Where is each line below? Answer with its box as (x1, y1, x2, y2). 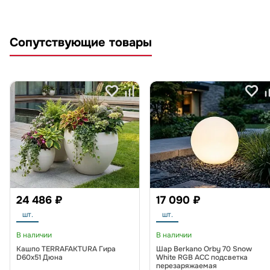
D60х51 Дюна (16, 253, 63, 263)
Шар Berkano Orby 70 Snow (156, 244, 252, 254)
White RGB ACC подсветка (156, 253, 248, 263)
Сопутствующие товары (10, 35, 152, 51)
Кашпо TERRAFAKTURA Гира (16, 244, 116, 254)
